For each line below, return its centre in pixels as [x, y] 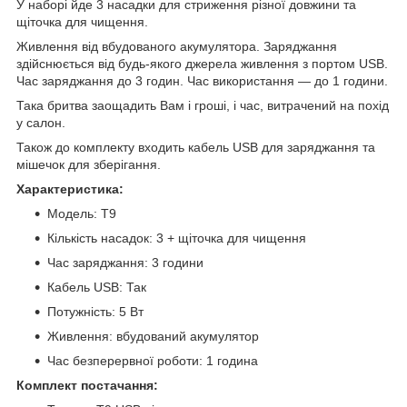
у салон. [41, 123]
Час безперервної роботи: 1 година [153, 361]
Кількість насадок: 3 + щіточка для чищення [177, 238]
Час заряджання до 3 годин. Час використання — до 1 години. [202, 81]
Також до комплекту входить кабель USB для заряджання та [196, 148]
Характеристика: [70, 189]
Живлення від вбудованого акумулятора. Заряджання [177, 47]
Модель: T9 [82, 214]
